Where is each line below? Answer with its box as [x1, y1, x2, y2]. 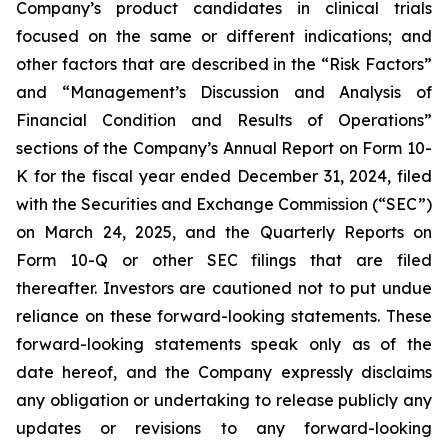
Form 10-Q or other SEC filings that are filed [16, 250, 432, 270]
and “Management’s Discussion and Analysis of [16, 82, 432, 102]
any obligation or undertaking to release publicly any [16, 390, 432, 410]
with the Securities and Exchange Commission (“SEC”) [16, 194, 432, 214]
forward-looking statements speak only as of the [16, 334, 432, 354]
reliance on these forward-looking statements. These [16, 306, 432, 326]
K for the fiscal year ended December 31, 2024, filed [16, 166, 432, 186]
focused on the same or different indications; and [16, 26, 432, 46]
